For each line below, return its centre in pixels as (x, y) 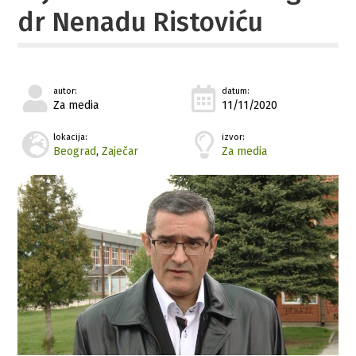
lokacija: (71, 137)
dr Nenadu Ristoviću (141, 22)
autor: (66, 91)
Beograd (75, 151)
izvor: (234, 137)
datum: (236, 91)
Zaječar (120, 151)
